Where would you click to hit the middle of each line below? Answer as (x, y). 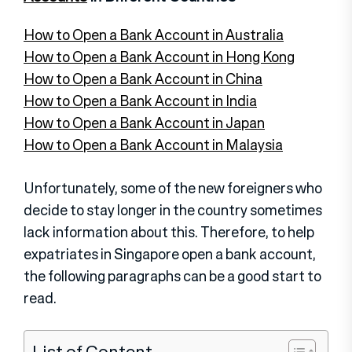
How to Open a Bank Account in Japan (144, 122)
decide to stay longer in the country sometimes (173, 209)
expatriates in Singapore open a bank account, (170, 253)
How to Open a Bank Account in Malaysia (153, 144)
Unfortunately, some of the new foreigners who (173, 187)
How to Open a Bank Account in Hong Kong (159, 56)
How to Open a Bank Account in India (140, 100)
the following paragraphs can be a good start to (172, 275)
